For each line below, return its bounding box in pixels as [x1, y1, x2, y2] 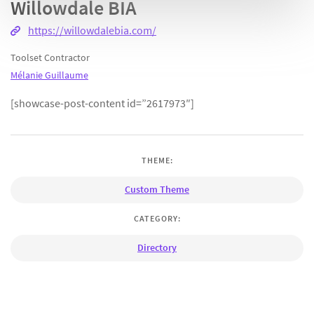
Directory [137, 240, 177, 254]
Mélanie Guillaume [11, 69, 88, 82]
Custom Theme [125, 183, 189, 196]
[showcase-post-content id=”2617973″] [11, 96, 194, 111]
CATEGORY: [133, 212, 181, 224]
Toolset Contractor [11, 51, 90, 64]
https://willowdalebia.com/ [28, 23, 156, 38]
